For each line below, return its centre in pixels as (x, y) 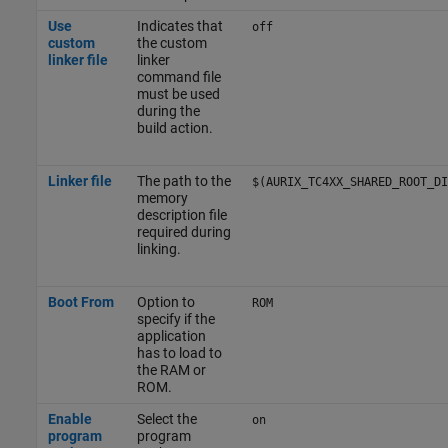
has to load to (179, 353)
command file (178, 77)
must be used (178, 94)
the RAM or (171, 370)
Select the (166, 419)
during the (168, 111)
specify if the (175, 319)
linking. (158, 249)
